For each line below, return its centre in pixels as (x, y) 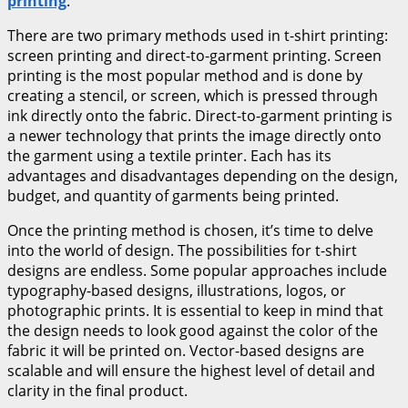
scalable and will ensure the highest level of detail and (191, 370)
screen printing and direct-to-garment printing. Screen (194, 55)
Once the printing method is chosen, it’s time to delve (190, 230)
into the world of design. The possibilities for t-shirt (182, 250)
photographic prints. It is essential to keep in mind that (195, 310)
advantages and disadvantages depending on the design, (203, 175)
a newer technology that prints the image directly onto (194, 135)
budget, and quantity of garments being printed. (173, 195)
